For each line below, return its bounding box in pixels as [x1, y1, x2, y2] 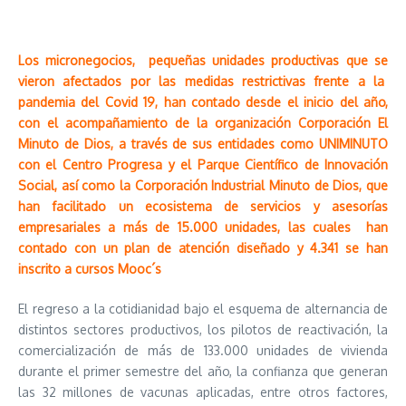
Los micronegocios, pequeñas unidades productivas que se [18, 53, 388, 68]
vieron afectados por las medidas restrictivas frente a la [18, 73, 388, 89]
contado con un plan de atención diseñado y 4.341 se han [18, 240, 388, 256]
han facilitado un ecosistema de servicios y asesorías [18, 198, 388, 214]
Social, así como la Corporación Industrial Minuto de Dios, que [18, 178, 388, 193]
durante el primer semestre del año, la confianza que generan [18, 363, 388, 379]
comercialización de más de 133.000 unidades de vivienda [18, 343, 388, 358]
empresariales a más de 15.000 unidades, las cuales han [18, 219, 388, 235]
